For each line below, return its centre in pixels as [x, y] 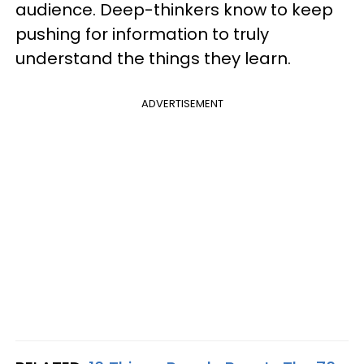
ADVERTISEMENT [182, 104]
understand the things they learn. [153, 58]
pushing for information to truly [142, 34]
